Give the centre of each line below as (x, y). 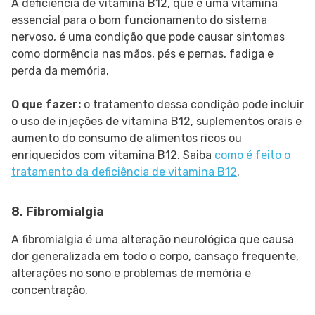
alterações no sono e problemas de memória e (131, 274)
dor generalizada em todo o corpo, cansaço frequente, (155, 257)
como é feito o (252, 155)
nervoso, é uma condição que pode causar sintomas (148, 37)
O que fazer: (47, 105)
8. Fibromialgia (58, 212)
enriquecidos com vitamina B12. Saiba (113, 155)
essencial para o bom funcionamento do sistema (139, 20)
